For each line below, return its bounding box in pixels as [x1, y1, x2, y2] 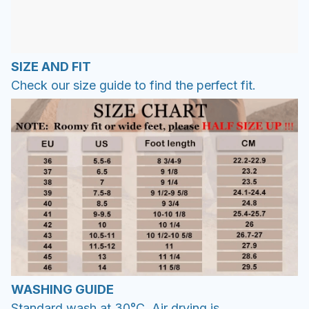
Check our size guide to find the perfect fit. [11, 77, 256, 92]
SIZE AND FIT [11, 59, 91, 74]
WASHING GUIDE [11, 282, 114, 297]
